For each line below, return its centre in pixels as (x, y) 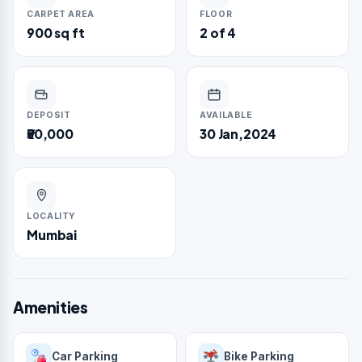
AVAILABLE (226, 115)
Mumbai (52, 234)
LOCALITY (52, 216)
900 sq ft (56, 32)
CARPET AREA (61, 14)
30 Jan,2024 (238, 133)
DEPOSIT (49, 115)
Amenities (51, 307)
